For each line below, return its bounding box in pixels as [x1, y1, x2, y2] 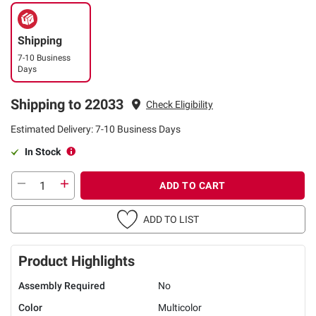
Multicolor [158, 302, 202, 313]
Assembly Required [18, 280, 105, 291]
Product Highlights [18, 253, 135, 269]
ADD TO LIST [143, 214, 199, 225]
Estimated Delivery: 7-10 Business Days [11, 123, 181, 135]
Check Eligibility [146, 98, 213, 110]
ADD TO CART [159, 180, 226, 191]
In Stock [25, 146, 61, 157]
